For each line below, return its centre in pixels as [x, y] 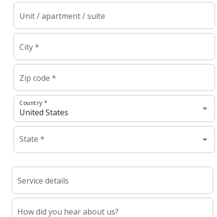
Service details [43, 181]
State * [32, 139]
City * [29, 47]
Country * [33, 103]
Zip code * [38, 78]
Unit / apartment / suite [62, 16]
